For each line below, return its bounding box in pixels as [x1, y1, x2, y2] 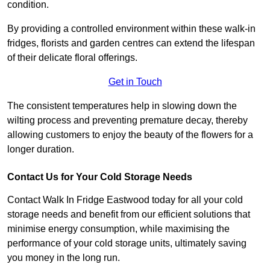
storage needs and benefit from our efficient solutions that [7, 209, 250, 219]
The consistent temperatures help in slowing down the [7, 100, 237, 111]
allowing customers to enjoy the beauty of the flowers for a [7, 129, 253, 140]
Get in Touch [108, 76, 162, 87]
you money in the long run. [7, 252, 122, 263]
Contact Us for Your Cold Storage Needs [7, 171, 192, 182]
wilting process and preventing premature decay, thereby [7, 115, 248, 125]
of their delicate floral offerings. [7, 52, 140, 63]
